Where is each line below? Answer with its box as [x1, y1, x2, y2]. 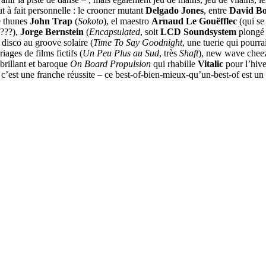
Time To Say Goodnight [93, 37, 182, 47]
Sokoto [78, 15, 103, 26]
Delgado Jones [145, 5, 204, 15]
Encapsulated [89, 26, 140, 37]
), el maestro [103, 15, 151, 26]
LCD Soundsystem [160, 26, 236, 37]
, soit [140, 26, 160, 37]
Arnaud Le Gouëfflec [151, 15, 237, 26]
